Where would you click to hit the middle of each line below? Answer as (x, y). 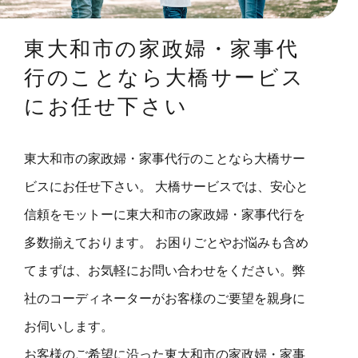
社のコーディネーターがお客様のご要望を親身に (165, 298)
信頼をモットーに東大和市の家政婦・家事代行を (165, 214)
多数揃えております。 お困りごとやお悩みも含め (166, 242)
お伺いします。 (69, 326)
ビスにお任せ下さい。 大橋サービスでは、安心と (166, 186)
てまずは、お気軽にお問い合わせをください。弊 (165, 270)
